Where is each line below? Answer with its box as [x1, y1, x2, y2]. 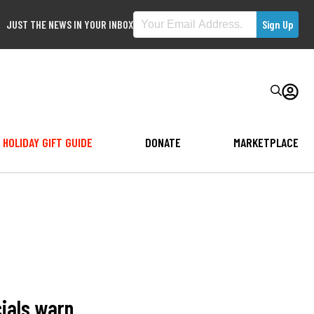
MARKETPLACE [233, 134, 299, 150]
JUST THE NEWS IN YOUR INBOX [6, 18, 133, 31]
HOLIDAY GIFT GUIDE [2, 134, 93, 150]
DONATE [144, 134, 181, 150]
